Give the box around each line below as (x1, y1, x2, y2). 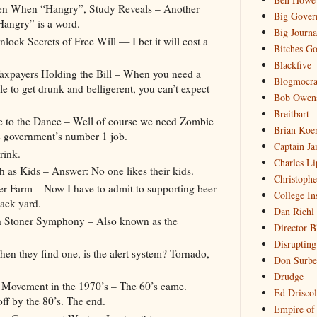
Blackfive (273, 58, 311, 72)
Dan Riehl (273, 204, 314, 219)
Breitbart (273, 107, 309, 121)
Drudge (273, 270, 304, 284)
